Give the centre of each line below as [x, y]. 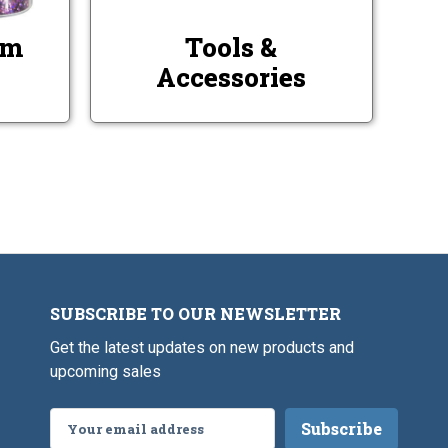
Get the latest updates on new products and [202, 347]
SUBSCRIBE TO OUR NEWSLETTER [195, 313]
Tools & [231, 46]
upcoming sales [105, 371]
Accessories [231, 76]
